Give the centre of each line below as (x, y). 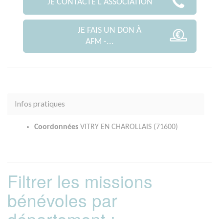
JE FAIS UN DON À (109, 30)
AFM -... (100, 42)
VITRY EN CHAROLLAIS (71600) (128, 127)
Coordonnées (56, 127)
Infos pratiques (40, 103)
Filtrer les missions (80, 181)
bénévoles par (62, 200)
